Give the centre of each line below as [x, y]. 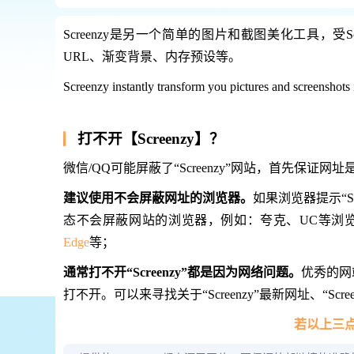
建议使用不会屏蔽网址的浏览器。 [158, 198]
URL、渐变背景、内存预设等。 [152, 56]
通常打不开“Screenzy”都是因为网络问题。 [183, 272]
